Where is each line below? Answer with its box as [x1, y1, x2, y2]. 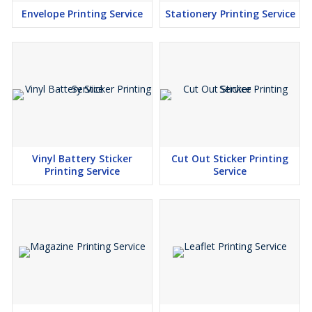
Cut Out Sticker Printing [171, 152, 288, 166]
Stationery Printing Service [164, 7, 295, 21]
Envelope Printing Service [22, 7, 143, 21]
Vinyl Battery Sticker [32, 152, 132, 166]
